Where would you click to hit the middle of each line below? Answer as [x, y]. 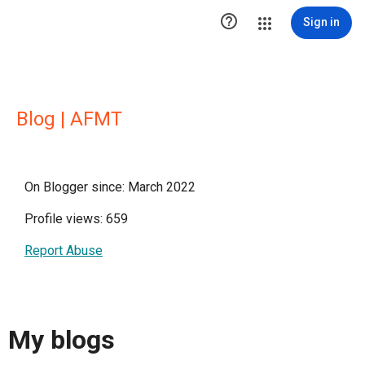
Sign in [321, 22]
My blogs [62, 340]
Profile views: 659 [76, 219]
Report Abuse [64, 251]
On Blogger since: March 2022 [110, 187]
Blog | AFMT [69, 119]
